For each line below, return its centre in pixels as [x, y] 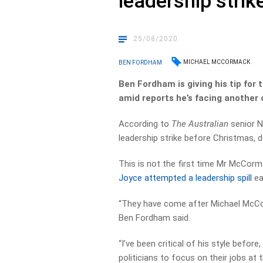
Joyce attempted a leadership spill [186, 178]
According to [145, 124]
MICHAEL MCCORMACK [217, 62]
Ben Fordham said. [155, 218]
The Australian [200, 124]
